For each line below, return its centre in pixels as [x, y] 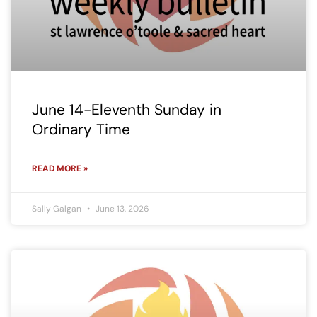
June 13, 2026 [121, 208]
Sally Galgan [58, 208]
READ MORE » [60, 168]
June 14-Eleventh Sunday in [127, 109]
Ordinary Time [81, 129]
